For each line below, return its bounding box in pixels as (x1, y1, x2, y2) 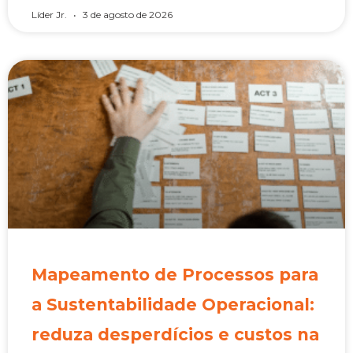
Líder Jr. (32, 9, 69, 20)
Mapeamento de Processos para (32, 265, 318, 284)
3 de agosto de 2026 (80, 9, 173, 20)
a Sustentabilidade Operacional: (32, 295, 314, 314)
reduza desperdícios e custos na (32, 325, 319, 344)
